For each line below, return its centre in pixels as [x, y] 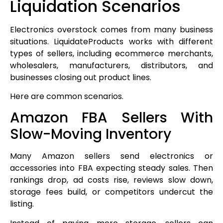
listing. [22, 204]
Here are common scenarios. [67, 96]
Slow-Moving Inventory [91, 134]
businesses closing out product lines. [81, 77]
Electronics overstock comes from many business [111, 29]
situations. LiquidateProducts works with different [111, 41]
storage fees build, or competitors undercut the [111, 192]
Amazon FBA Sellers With [111, 118]
